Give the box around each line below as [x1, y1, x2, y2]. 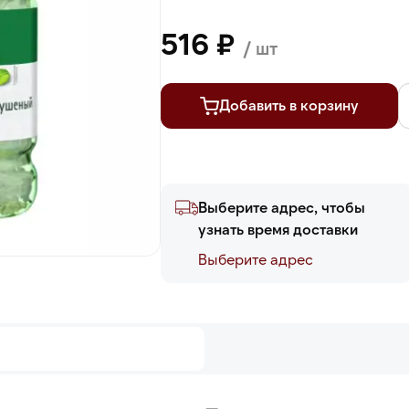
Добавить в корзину [219, 96, 359, 113]
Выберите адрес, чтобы [198, 198, 365, 215]
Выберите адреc [198, 250, 313, 267]
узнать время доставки [198, 220, 358, 237]
